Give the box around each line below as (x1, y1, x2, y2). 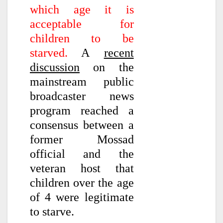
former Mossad (30, 133, 134, 146)
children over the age (30, 176, 134, 190)
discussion (30, 61, 80, 74)
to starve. (30, 205, 77, 219)
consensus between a (30, 118, 134, 132)
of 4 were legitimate (30, 191, 134, 204)
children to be (30, 32, 134, 45)
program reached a (30, 104, 134, 117)
